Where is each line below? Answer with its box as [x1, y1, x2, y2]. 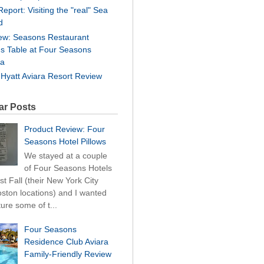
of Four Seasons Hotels [24, 163, 112, 173]
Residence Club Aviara [24, 236, 108, 246]
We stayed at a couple [24, 151, 107, 161]
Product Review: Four [24, 124, 105, 134]
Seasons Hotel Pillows [24, 137, 106, 147]
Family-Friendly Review [24, 249, 111, 259]
